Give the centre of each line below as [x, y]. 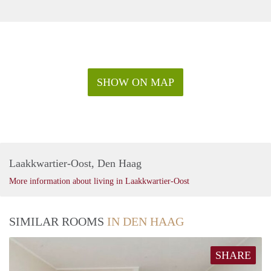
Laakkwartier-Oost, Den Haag [75, 163]
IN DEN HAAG [145, 221]
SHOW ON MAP [135, 82]
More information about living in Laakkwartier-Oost [99, 181]
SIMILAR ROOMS [58, 221]
